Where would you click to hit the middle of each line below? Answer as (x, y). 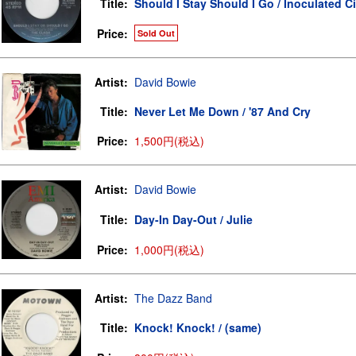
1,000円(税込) (169, 250)
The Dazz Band (173, 298)
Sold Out (156, 33)
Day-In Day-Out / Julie (193, 219)
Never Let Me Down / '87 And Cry (222, 111)
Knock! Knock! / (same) (198, 327)
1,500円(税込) (169, 141)
